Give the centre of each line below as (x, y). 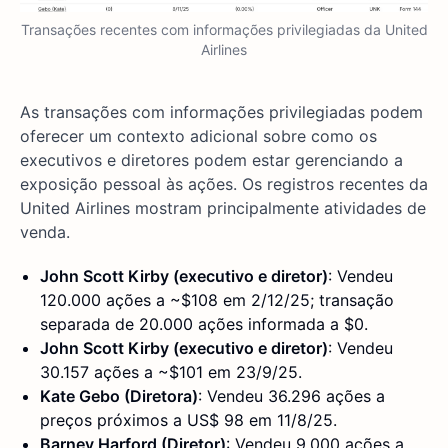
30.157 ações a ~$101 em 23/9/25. (171, 372)
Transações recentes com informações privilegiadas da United (224, 30)
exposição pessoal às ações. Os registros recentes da (224, 184)
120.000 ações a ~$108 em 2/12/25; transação (217, 300)
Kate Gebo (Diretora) (119, 396)
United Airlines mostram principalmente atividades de (223, 208)
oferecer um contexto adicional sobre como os (198, 136)
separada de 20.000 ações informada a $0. (204, 324)
